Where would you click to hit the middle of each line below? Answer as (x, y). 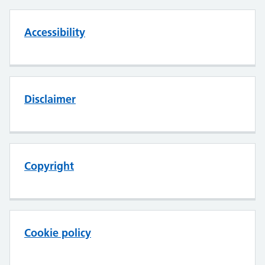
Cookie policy (58, 233)
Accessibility (55, 32)
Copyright (49, 166)
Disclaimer (50, 99)
